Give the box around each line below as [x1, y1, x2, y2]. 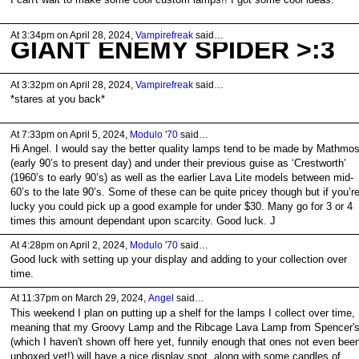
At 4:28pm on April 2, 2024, [10, 240, 130, 252]
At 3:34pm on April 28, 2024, [10, 29, 135, 41]
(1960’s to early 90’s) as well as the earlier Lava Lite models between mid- [10, 171, 353, 184]
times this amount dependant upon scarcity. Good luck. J [10, 215, 276, 228]
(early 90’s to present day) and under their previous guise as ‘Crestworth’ [10, 157, 346, 170]
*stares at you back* [10, 93, 105, 106]
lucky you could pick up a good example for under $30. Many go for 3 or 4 [10, 200, 353, 213]
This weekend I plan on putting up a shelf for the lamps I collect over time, [10, 306, 355, 319]
